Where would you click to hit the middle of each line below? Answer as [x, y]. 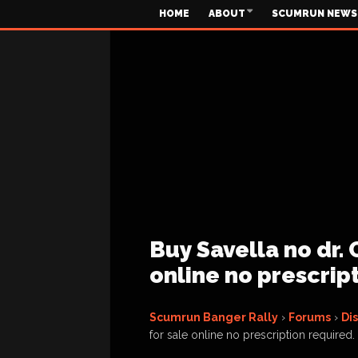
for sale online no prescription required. [252, 335]
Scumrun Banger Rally [214, 317]
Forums [310, 317]
